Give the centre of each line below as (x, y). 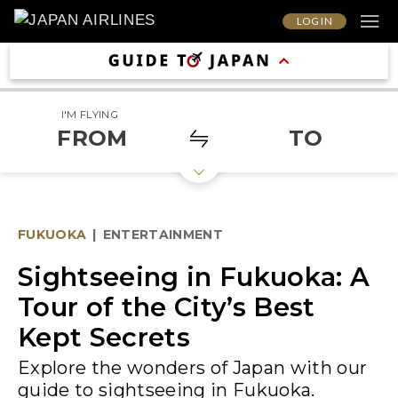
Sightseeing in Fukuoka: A (194, 277)
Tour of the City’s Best (167, 307)
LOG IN (314, 20)
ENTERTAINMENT (163, 235)
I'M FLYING (89, 115)
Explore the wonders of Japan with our (193, 368)
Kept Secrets (104, 337)
